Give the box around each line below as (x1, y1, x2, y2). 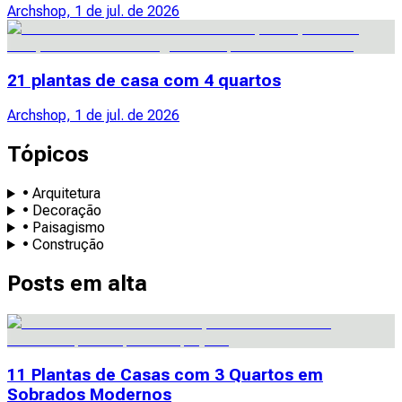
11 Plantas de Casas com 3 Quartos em (7, 364, 323, 385)
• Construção (22, 236, 104, 254)
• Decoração (22, 202, 101, 220)
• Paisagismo (22, 219, 105, 237)
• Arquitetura (22, 185, 100, 203)
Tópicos (7, 142, 89, 168)
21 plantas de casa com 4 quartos (7, 70, 281, 91)
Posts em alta (7, 271, 147, 297)
